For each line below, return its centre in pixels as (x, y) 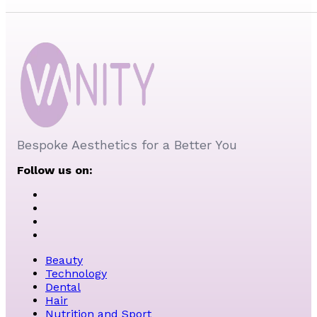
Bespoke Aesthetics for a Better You (127, 144)
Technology (76, 273)
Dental (63, 287)
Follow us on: (55, 170)
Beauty (64, 260)
